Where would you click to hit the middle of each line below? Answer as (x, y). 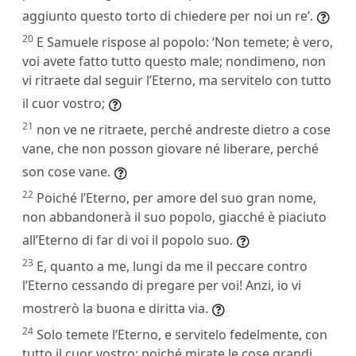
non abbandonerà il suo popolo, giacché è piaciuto (174, 217)
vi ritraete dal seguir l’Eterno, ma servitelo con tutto (177, 80)
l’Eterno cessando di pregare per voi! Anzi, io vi (162, 285)
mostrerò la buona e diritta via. (115, 308)
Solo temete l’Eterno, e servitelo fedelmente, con (182, 334)
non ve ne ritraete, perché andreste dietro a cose (184, 129)
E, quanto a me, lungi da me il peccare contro (172, 266)
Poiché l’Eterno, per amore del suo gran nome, (176, 197)
